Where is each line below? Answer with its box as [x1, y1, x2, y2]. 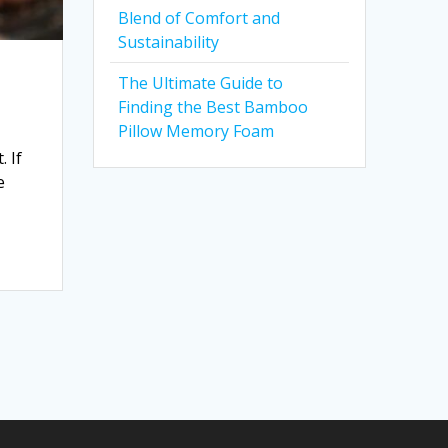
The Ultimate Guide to [118, 72, 284, 94]
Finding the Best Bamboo [118, 96, 309, 118]
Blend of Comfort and [118, 7, 281, 29]
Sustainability [118, 31, 220, 53]
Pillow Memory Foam [118, 120, 275, 142]
